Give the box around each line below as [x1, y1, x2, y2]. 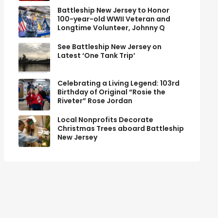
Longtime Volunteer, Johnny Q [57, 23, 165, 33]
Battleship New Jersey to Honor [57, 5, 169, 15]
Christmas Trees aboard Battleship [57, 124, 184, 133]
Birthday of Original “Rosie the [57, 87, 165, 97]
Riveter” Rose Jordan [57, 96, 132, 106]
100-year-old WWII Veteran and [57, 14, 170, 24]
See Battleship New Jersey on [57, 42, 162, 52]
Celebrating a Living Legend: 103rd [57, 78, 180, 88]
